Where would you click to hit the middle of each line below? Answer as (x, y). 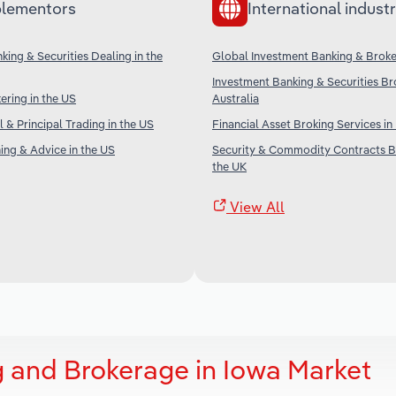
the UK (229, 166)
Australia (236, 98)
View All (255, 206)
